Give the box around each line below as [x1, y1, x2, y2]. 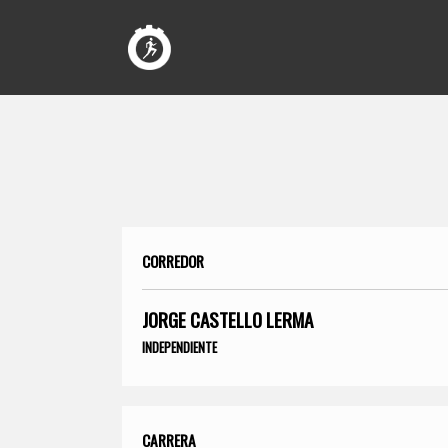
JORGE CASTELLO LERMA [142, 304, 313, 334]
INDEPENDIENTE [142, 336, 217, 357]
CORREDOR [142, 249, 204, 272]
